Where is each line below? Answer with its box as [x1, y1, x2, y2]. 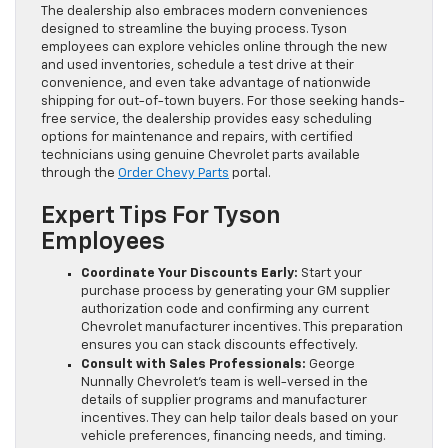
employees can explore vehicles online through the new [41, 40, 387, 54]
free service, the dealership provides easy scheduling [41, 112, 372, 126]
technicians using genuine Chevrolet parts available [41, 148, 360, 162]
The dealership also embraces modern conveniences [41, 4, 368, 18]
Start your [298, 266, 362, 280]
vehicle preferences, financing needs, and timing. [81, 429, 386, 443]
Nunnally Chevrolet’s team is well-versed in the [81, 375, 368, 389]
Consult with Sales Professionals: [81, 357, 306, 371]
